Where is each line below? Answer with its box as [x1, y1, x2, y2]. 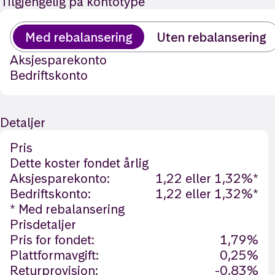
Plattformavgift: [10, 247, 99, 263]
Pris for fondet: [10, 231, 95, 248]
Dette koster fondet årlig [10, 155, 149, 171]
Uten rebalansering [157, 28, 266, 45]
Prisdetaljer [10, 216, 76, 233]
